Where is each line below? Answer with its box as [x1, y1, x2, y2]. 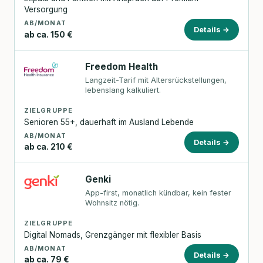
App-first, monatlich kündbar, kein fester [85, 188, 232, 197]
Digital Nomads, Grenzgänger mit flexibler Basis [24, 230, 201, 240]
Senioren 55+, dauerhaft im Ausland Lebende [24, 117, 194, 127]
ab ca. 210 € [24, 142, 73, 152]
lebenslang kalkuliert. [85, 86, 161, 95]
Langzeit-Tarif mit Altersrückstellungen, [85, 76, 227, 85]
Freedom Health [85, 60, 159, 72]
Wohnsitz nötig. [85, 198, 140, 207]
